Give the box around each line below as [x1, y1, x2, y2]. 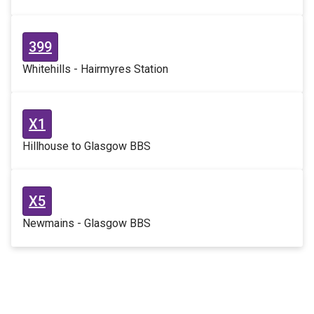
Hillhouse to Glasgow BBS [22, 139, 151, 153]
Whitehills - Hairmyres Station [22, 62, 168, 76]
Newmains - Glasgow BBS [22, 217, 151, 230]
